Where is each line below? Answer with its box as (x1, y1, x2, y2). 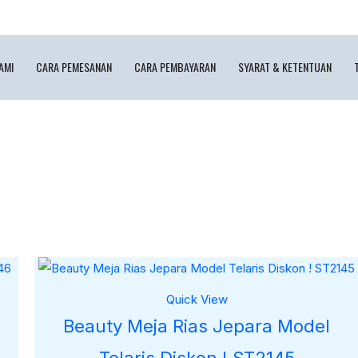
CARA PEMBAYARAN (134, 58, 217, 75)
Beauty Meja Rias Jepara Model (63, 316, 331, 336)
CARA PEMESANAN (36, 58, 113, 75)
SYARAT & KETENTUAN (238, 58, 332, 75)
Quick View (165, 292, 228, 307)
